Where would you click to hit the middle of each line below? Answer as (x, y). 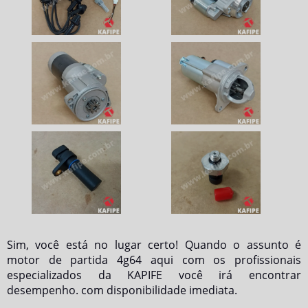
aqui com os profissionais (222, 260)
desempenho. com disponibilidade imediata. (122, 290)
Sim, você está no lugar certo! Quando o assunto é (154, 245)
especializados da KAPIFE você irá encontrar (154, 275)
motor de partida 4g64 (75, 260)
